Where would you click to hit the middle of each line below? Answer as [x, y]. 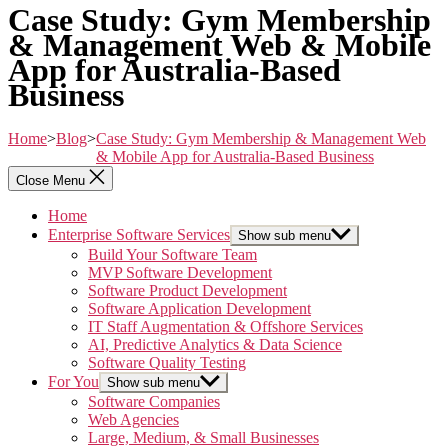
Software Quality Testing [167, 362]
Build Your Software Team [172, 254]
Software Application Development [199, 308]
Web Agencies [133, 419]
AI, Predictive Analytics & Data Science [215, 344]
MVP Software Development [180, 272]
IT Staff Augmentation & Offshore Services [225, 326]
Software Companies [154, 401]
